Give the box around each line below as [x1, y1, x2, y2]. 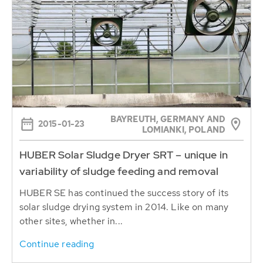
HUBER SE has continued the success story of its [19, 187, 229, 200]
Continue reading [19, 238, 95, 251]
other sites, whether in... [19, 215, 123, 228]
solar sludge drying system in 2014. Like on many [19, 201, 229, 214]
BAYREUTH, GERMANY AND [110, 114, 225, 125]
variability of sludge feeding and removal [19, 164, 219, 178]
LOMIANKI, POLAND [141, 124, 225, 136]
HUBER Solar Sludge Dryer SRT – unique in [19, 148, 228, 162]
